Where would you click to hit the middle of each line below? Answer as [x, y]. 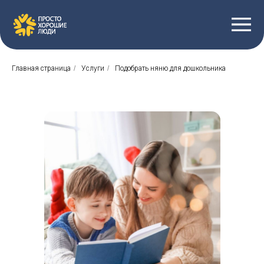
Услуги [93, 68]
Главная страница [41, 68]
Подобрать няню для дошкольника [170, 68]
